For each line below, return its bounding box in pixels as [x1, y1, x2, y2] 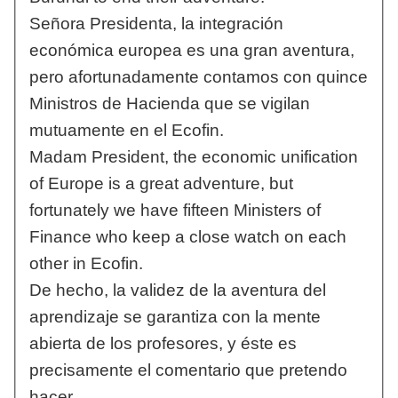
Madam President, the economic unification [28, 147, 358, 167]
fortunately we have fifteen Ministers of [28, 201, 321, 220]
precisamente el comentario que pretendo [28, 361, 347, 380]
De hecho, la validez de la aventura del [28, 281, 326, 300]
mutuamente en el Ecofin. [28, 121, 224, 140]
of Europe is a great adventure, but [28, 174, 293, 194]
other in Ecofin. [28, 254, 143, 274]
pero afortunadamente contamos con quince [28, 68, 368, 87]
